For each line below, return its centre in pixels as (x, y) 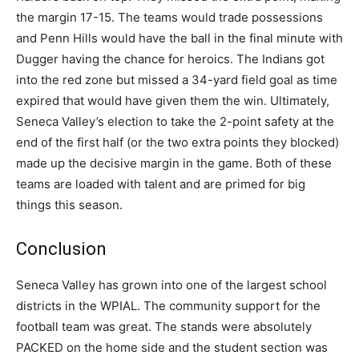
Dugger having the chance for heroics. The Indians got (170, 59)
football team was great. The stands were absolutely (164, 327)
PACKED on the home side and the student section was (172, 348)
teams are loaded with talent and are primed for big (161, 184)
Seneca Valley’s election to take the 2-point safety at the (175, 122)
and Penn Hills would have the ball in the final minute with (179, 38)
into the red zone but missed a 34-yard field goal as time (177, 80)
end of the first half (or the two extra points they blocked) (177, 143)
